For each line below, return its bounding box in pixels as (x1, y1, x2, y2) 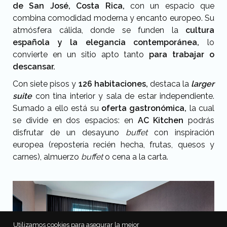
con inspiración (147, 128, 214, 137)
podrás (183, 116, 214, 125)
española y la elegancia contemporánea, (13, 37, 200, 47)
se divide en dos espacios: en (13, 116, 138, 125)
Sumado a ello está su (13, 103, 101, 113)
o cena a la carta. (103, 152, 168, 162)
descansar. (13, 62, 55, 71)
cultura (185, 25, 214, 35)
